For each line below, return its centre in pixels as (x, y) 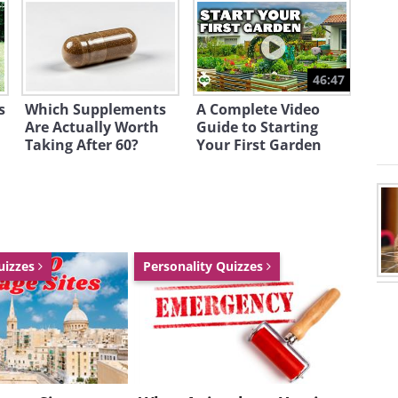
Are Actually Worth (92, 127)
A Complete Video (258, 109)
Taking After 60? (82, 145)
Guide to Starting (257, 127)
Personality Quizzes (204, 266)
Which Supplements (96, 109)
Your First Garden (259, 145)
